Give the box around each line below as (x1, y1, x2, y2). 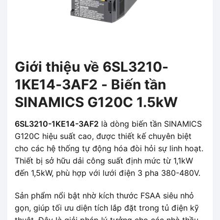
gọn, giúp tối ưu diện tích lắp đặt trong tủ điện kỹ (15, 202, 199, 213)
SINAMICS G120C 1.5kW (15, 93, 178, 110)
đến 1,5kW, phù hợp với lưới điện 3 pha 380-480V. (15, 167, 200, 178)
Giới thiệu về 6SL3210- (15, 58, 168, 75)
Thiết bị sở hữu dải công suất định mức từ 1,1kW (15, 155, 193, 165)
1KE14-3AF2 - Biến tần (15, 76, 166, 93)
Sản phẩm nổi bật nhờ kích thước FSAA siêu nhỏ (15, 190, 194, 200)
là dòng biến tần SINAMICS (99, 118, 202, 129)
